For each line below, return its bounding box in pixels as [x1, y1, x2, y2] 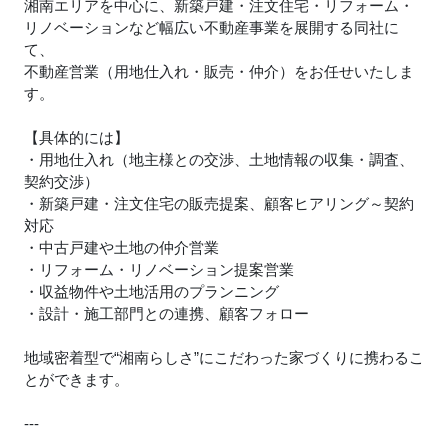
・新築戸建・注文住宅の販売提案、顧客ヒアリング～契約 [24, 195, 414, 213]
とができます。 [24, 371, 129, 389]
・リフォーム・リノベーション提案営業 [24, 261, 294, 279]
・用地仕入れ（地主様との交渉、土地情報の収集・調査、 [24, 151, 414, 169]
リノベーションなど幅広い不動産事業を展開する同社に [24, 19, 399, 37]
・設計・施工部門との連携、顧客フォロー [24, 305, 309, 323]
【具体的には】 [24, 129, 129, 147]
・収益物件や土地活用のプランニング [24, 283, 279, 301]
